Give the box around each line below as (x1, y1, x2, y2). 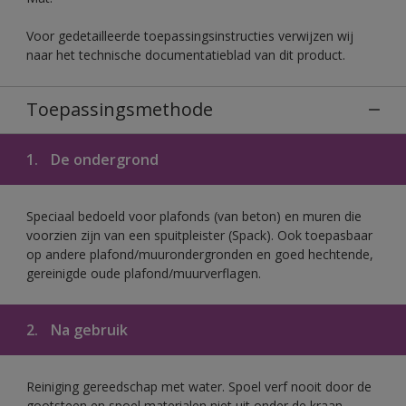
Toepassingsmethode (26, 96, 213, 121)
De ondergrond (47, 149, 159, 169)
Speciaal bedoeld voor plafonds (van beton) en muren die (26, 207, 362, 225)
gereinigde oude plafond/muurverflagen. (26, 264, 261, 282)
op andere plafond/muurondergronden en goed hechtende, (26, 245, 373, 263)
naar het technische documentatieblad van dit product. (26, 45, 345, 63)
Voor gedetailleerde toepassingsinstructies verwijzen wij (26, 26, 353, 44)
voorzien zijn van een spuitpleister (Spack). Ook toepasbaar (26, 226, 372, 244)
